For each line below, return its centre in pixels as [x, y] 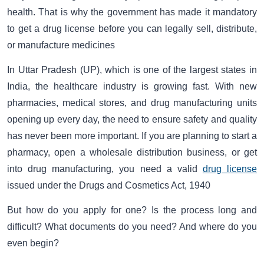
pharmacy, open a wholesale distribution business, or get [132, 152]
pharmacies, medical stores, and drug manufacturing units [132, 103]
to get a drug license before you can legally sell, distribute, [132, 28]
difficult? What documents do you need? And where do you [132, 227]
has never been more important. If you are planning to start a [132, 136]
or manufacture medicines [61, 45]
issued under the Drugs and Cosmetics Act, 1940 [109, 185]
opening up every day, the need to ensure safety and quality [132, 119]
